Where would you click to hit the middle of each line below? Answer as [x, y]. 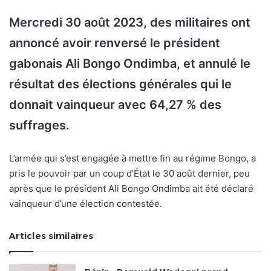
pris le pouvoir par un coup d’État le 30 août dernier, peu [129, 174]
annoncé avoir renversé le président [115, 43]
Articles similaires [51, 236]
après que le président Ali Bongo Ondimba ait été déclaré [131, 189]
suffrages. [39, 126]
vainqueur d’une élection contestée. [86, 204]
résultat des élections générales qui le [120, 84]
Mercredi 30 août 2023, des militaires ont [130, 23]
